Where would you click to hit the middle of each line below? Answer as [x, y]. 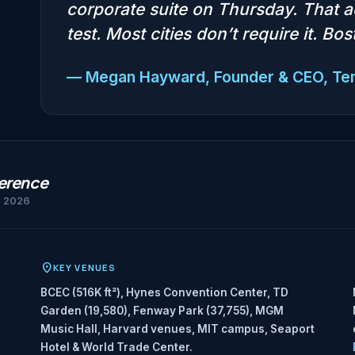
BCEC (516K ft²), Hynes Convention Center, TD [164, 293]
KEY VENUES [85, 268]
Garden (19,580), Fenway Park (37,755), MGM [162, 311]
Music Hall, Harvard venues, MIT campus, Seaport [177, 329]
